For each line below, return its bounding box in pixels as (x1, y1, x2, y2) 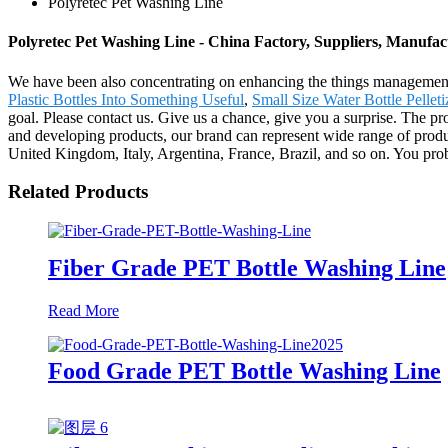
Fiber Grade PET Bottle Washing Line (48, 254, 446, 281)
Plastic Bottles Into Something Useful (8, 90, 244, 108)
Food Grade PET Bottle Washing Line (48, 357, 441, 384)
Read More (48, 301, 119, 319)
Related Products (8, 181, 148, 203)
